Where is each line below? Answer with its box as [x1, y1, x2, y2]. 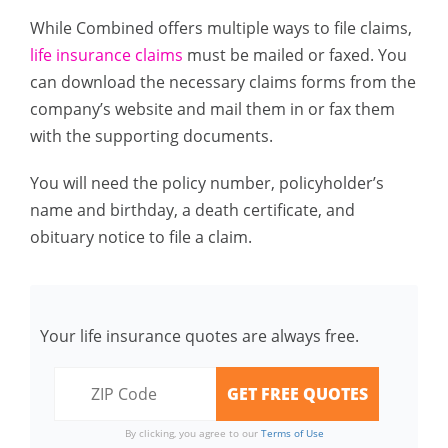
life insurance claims [30, 44, 183, 66]
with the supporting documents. [30, 125, 273, 147]
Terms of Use [260, 426, 324, 440]
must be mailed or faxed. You [183, 44, 407, 66]
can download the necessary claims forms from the [30, 71, 416, 93]
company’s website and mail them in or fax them [30, 98, 395, 120]
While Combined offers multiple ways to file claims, [30, 17, 412, 39]
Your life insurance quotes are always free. [40, 325, 359, 347]
